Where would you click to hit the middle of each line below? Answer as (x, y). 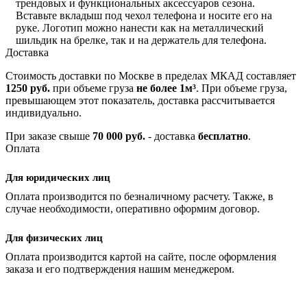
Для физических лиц (54, 237)
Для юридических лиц (58, 177)
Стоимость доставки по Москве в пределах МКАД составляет (151, 75)
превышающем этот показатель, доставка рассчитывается (140, 100)
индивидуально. (44, 112)
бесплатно (223, 136)
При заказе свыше (49, 136)
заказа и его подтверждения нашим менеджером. (120, 269)
